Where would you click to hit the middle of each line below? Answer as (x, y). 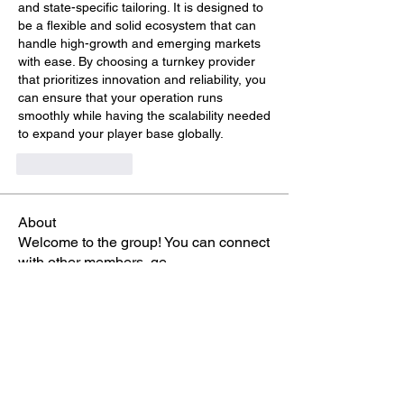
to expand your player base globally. (121, 133)
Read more (54, 282)
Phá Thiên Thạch (105, 376)
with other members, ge (92, 262)
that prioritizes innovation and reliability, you (142, 79)
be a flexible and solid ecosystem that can (137, 25)
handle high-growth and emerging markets (139, 43)
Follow (249, 376)
